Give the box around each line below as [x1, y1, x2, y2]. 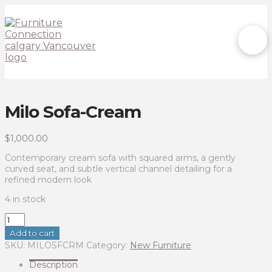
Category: [86, 240, 130, 251]
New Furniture [130, 240, 191, 251]
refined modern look [5, 174, 92, 186]
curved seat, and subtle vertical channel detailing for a [5, 163, 232, 175]
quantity [4, 245, 39, 257]
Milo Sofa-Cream [5, 101, 141, 122]
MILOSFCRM [27, 240, 84, 251]
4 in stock [5, 194, 46, 205]
